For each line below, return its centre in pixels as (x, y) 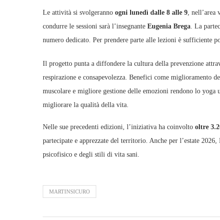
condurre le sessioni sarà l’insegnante (95, 26)
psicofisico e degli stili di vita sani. (91, 154)
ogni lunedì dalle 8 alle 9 (151, 12)
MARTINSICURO (69, 191)
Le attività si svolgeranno (79, 12)
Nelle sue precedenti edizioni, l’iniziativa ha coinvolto (119, 127)
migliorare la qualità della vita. (86, 105)
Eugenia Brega (169, 26)
